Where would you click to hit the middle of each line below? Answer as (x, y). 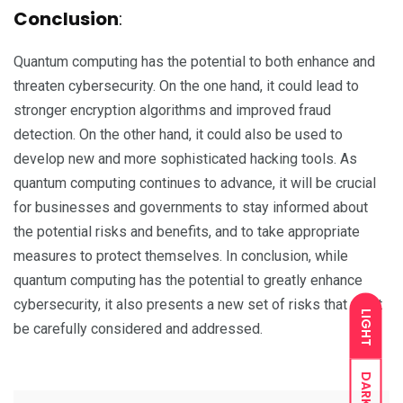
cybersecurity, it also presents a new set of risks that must (198, 304)
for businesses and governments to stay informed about (191, 207)
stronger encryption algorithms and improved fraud (172, 110)
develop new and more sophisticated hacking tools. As (185, 159)
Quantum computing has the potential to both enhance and (194, 62)
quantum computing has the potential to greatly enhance (188, 280)
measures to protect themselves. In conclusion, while (181, 256)
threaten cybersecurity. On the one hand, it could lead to (186, 86)
